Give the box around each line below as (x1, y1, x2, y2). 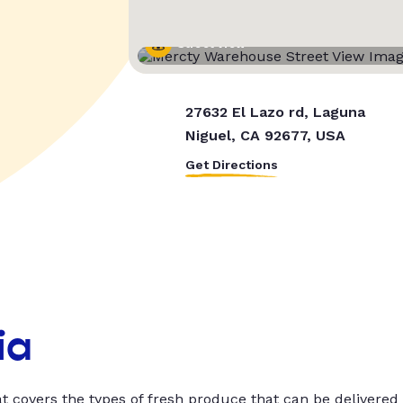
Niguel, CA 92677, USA (184, 127, 345, 145)
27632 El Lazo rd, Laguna (184, 103, 365, 121)
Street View (176, 38, 246, 51)
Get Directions (184, 157, 278, 173)
